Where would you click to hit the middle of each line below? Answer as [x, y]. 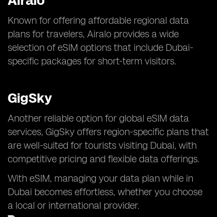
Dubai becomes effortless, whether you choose [105, 192]
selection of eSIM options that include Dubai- [101, 47]
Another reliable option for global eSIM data [98, 118]
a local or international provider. [74, 205]
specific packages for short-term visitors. [92, 61]
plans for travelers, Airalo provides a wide [93, 34]
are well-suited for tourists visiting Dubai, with [102, 145]
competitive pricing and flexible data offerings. [104, 159]
